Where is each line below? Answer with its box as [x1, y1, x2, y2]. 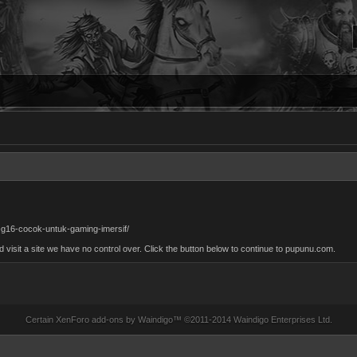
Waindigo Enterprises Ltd [233, 315, 330, 324]
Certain [25, 315, 56, 324]
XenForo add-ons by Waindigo [55, 315, 173, 324]
